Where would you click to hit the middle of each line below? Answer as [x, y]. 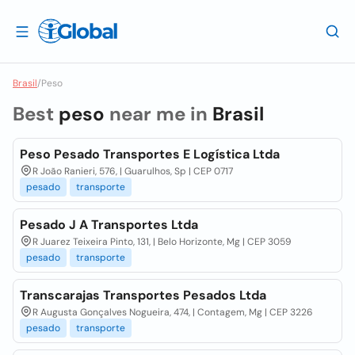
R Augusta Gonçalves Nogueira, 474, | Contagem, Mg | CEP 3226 [173, 312]
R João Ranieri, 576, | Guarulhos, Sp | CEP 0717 [133, 171]
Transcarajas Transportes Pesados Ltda [143, 295]
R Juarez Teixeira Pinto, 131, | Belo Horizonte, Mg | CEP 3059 [162, 242]
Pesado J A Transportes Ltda [109, 225]
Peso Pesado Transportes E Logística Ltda [150, 154]
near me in [158, 114]
